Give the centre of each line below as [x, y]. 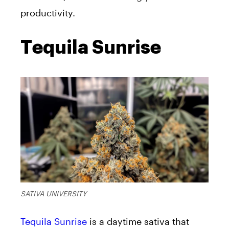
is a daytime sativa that [138, 221]
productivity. [48, 13]
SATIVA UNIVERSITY [53, 193]
